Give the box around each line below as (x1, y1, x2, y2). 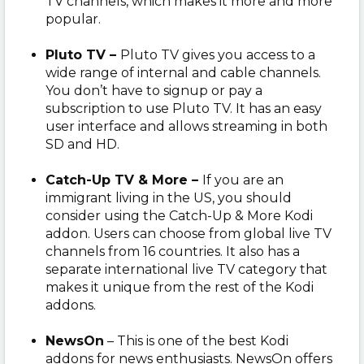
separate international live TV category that (45, 261, 327, 277)
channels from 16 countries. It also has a (45, 243, 300, 259)
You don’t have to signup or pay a (45, 82, 262, 98)
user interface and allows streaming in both (45, 118, 327, 134)
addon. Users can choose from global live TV (45, 225, 331, 241)
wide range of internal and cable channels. (45, 64, 321, 80)
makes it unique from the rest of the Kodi (45, 279, 314, 295)
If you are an (202, 171, 284, 188)
